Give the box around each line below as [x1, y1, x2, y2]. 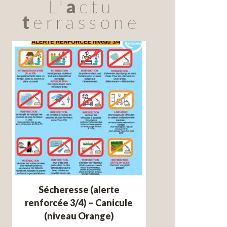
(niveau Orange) [44, 210, 114, 222]
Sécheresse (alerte [38, 184, 120, 196]
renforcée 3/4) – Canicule [25, 197, 133, 209]
